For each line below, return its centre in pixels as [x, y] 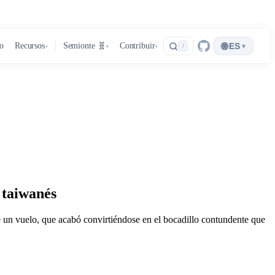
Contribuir [137, 46]
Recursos [29, 46]
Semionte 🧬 [84, 46]
